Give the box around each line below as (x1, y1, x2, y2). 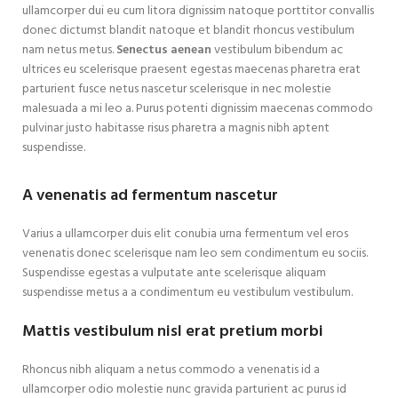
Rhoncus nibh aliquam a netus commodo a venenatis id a (22, 359, 320, 380)
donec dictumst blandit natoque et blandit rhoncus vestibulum (22, 20, 354, 41)
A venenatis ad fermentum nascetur (22, 182, 278, 209)
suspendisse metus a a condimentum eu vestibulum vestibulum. (22, 282, 353, 303)
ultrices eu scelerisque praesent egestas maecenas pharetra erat (22, 59, 361, 80)
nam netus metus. (22, 39, 116, 60)
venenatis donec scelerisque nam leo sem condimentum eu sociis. (22, 243, 368, 264)
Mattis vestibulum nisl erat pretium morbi (22, 318, 323, 345)
